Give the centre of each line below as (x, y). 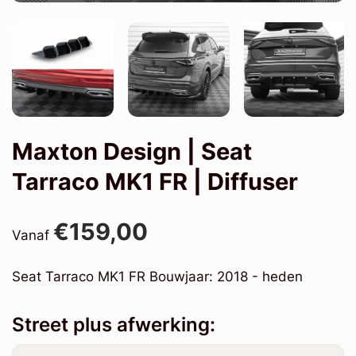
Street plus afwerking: (114, 324)
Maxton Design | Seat (132, 151)
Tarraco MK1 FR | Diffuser (155, 181)
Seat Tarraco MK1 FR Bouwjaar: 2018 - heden (161, 276)
